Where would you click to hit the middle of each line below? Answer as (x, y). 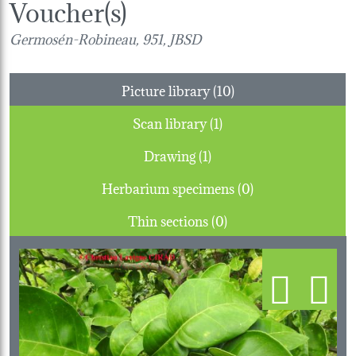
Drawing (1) (205, 154)
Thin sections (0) (219, 219)
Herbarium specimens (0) (246, 187)
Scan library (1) (216, 122)
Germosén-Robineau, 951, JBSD (105, 37)
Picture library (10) (223, 89)
